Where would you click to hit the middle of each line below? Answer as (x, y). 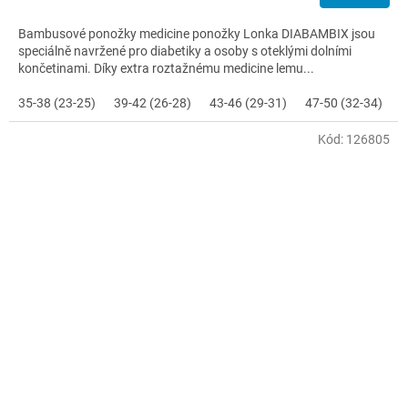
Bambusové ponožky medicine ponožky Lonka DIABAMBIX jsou (197, 33)
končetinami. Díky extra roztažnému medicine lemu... (166, 68)
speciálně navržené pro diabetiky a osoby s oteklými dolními (185, 51)
